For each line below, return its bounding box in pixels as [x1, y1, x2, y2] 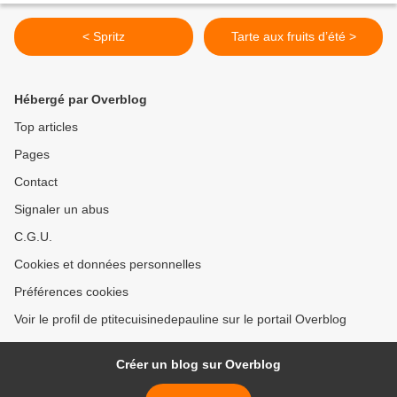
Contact [14, 175, 58, 190]
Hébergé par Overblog [14, 92, 147, 107]
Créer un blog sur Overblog [116, 357, 281, 372]
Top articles [14, 120, 78, 135]
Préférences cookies [14, 284, 128, 300]
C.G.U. [14, 230, 52, 245]
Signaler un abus [14, 202, 109, 217]
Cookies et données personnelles [14, 257, 201, 272]
